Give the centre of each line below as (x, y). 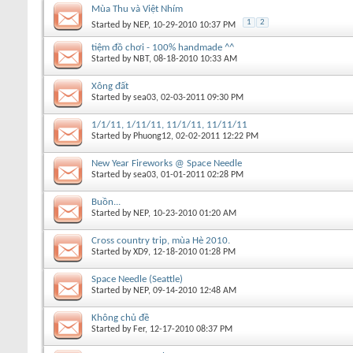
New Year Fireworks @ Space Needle (167, 163)
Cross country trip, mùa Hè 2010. (161, 240)
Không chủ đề (120, 318)
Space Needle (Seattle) (137, 279)
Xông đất (110, 86)
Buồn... (106, 202)
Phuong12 (152, 136)
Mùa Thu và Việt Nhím (137, 9)
